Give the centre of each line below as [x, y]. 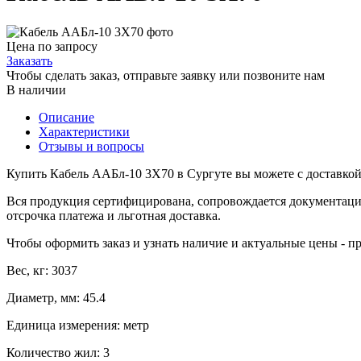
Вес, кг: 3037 [42, 270]
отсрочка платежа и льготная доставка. [114, 215]
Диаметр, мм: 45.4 [56, 297]
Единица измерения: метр [78, 325]
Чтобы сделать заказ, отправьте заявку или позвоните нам [166, 75]
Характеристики [84, 131]
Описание [66, 117]
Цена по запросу [52, 46]
